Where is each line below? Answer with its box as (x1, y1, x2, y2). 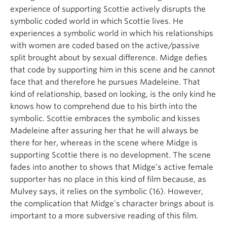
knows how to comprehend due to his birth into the (10, 101, 197, 111)
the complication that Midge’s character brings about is (10, 199, 214, 208)
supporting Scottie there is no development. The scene (10, 150, 211, 160)
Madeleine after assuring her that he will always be (10, 126, 199, 135)
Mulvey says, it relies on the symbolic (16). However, (10, 186, 203, 196)
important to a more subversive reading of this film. (10, 211, 198, 220)
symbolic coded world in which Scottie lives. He (10, 16, 183, 26)
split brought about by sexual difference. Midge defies (10, 53, 207, 62)
